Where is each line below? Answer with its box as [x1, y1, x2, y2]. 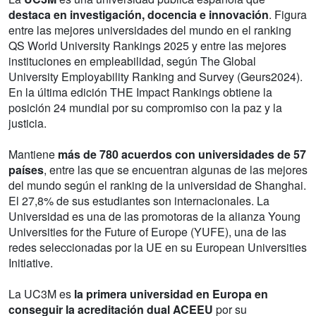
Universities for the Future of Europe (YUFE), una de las [8, 224, 286, 240]
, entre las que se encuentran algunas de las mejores [44, 162, 308, 178]
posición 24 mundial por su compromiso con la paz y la [8, 99, 282, 116]
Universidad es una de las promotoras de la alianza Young [8, 208, 300, 224]
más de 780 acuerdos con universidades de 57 [58, 146, 306, 162]
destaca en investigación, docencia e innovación [8, 6, 269, 23]
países [8, 162, 44, 178]
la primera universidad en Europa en [74, 286, 268, 302]
